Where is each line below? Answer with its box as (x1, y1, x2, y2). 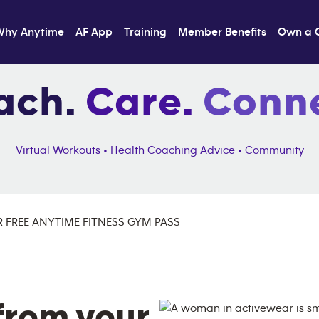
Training (124, 26, 167, 38)
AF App (75, 26, 113, 38)
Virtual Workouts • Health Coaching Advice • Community (15, 145, 304, 156)
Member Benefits (178, 26, 267, 38)
